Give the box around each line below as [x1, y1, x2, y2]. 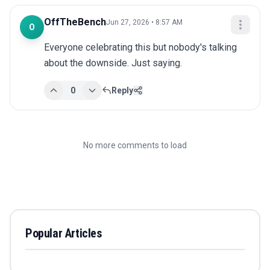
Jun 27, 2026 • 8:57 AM [106, 18, 183, 27]
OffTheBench [44, 16, 106, 28]
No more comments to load [83, 140, 187, 151]
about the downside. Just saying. [44, 57, 182, 69]
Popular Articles [25, 226, 102, 241]
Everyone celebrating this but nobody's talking [44, 42, 237, 54]
